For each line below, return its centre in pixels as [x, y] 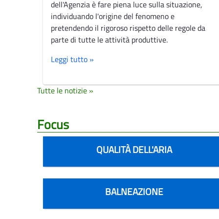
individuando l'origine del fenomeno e [113, 16]
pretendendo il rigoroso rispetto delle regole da [128, 28]
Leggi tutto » [72, 59]
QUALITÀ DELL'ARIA [134, 149]
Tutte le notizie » [65, 90]
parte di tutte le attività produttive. [109, 39]
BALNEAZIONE [134, 191]
